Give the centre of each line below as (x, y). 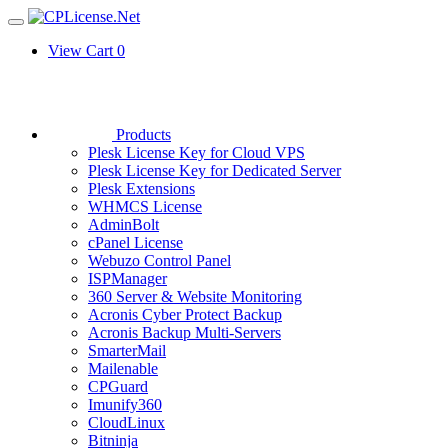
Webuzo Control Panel (159, 260)
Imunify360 (125, 404)
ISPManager (127, 278)
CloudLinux (126, 422)
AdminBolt (123, 224)
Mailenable (123, 368)
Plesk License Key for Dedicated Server (214, 170)
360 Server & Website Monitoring (195, 296)
